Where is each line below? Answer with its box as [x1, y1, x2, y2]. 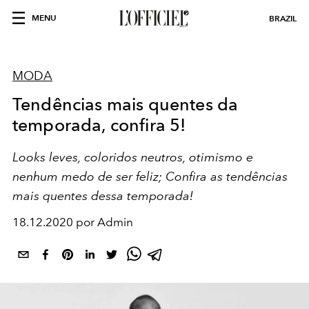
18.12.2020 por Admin [12, 215, 133, 229]
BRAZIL [269, 13, 297, 23]
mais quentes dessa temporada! [12, 188, 193, 203]
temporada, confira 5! [12, 114, 186, 135]
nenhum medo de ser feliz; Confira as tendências [12, 169, 288, 183]
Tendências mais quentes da [12, 94, 239, 114]
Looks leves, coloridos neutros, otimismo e [12, 150, 253, 164]
